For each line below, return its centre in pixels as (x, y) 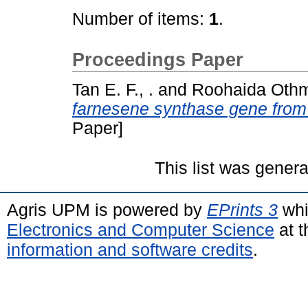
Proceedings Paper (158, 60)
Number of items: (141, 19)
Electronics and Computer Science (141, 229)
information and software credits (130, 249)
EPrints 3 (242, 209)
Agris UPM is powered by (107, 209)
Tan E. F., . (113, 89)
